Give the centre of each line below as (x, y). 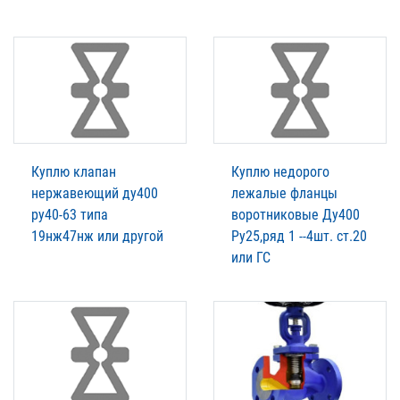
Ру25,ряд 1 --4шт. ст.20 (299, 236)
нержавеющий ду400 (95, 193)
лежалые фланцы (284, 193)
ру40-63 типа (70, 214)
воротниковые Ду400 (296, 214)
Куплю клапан (74, 171)
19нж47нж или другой (97, 236)
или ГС (251, 257)
